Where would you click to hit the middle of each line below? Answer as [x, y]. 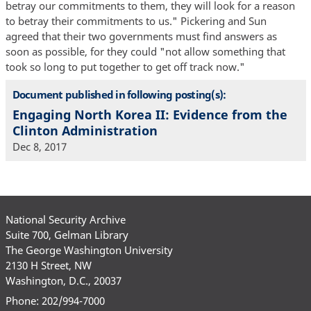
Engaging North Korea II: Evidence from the [150, 115]
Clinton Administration [85, 131]
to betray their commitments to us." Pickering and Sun [136, 21]
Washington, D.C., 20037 [63, 280]
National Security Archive [65, 219]
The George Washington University [89, 250]
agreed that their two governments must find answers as [141, 36]
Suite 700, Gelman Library [67, 234]
